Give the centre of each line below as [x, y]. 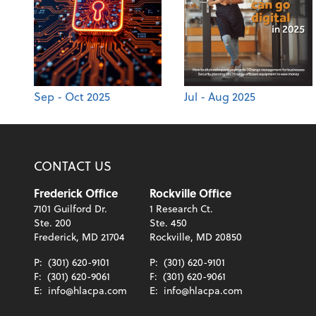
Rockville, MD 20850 [196, 237]
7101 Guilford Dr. [71, 209]
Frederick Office [76, 193]
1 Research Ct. [181, 209]
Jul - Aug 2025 [220, 97]
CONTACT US [73, 166]
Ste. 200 [53, 223]
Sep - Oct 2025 [72, 97]
